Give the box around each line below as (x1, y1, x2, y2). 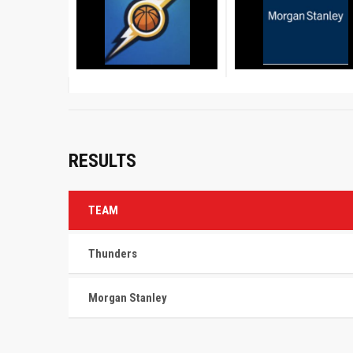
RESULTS (69, 150, 136, 172)
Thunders (88, 247, 137, 261)
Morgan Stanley (88, 291, 167, 305)
